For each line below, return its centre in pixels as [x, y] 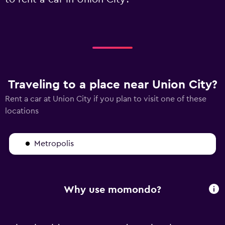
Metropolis [54, 143]
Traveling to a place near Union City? [113, 85]
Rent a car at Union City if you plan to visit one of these [106, 99]
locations [22, 111]
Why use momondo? [113, 190]
